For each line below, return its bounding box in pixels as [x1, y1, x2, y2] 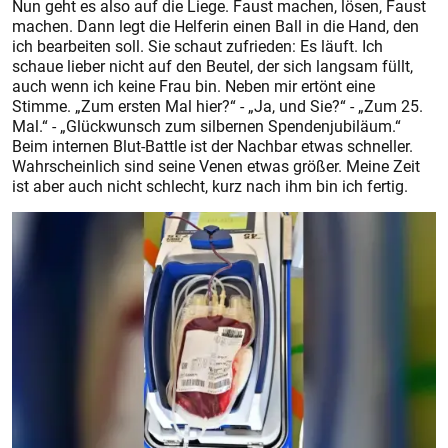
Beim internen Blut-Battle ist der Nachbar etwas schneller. [12, 135, 413, 158]
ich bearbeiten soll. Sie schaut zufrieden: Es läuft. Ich [12, 35, 383, 58]
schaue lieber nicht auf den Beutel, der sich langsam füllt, [12, 55, 413, 78]
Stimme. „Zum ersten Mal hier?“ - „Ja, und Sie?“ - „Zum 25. [12, 95, 423, 118]
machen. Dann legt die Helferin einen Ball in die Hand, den [12, 15, 419, 38]
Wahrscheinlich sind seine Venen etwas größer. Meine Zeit [12, 155, 420, 178]
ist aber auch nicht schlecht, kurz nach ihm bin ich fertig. [12, 175, 408, 198]
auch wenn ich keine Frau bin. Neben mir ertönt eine [12, 75, 375, 98]
